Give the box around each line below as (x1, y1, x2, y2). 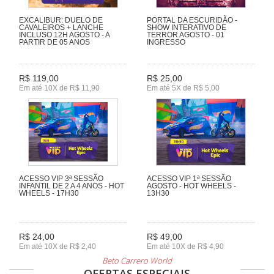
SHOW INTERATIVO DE (147, 23, 226, 32)
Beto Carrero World (102, 255, 172, 267)
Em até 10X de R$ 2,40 (19, 242, 96, 251)
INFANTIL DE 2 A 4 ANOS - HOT (19, 181, 124, 190)
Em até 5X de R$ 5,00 (147, 84, 220, 93)
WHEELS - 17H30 (19, 188, 79, 198)
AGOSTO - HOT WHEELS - (147, 181, 236, 190)
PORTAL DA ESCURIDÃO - (147, 15, 237, 24)
